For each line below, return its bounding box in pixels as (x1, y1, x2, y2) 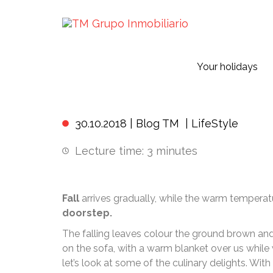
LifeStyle (191, 117, 238, 130)
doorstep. (62, 207, 112, 219)
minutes (156, 144, 197, 157)
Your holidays (197, 61, 258, 73)
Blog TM (136, 117, 179, 130)
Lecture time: (75, 144, 144, 157)
